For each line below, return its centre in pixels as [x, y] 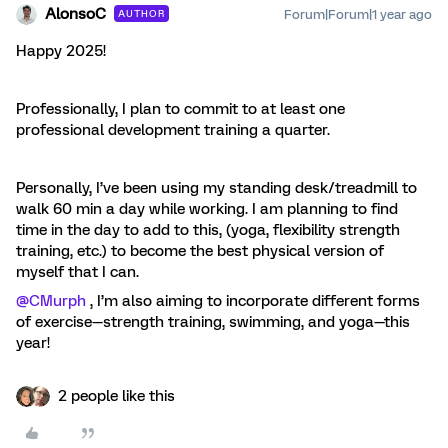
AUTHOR [141, 14]
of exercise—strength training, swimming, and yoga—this [213, 322]
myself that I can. [77, 272]
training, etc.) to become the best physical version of [200, 251]
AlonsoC [75, 14]
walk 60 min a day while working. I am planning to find [207, 209]
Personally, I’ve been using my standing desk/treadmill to [216, 188]
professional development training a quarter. [173, 130]
